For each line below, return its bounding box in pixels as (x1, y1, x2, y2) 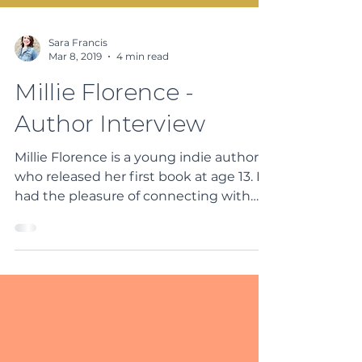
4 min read (116, 108, 169, 121)
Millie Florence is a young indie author (15, 208, 259, 224)
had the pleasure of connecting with (15, 246, 250, 263)
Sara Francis (48, 95, 107, 107)
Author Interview (15, 168, 205, 196)
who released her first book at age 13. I (15, 227, 260, 243)
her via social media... (15, 266, 148, 282)
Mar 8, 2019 (48, 108, 102, 121)
